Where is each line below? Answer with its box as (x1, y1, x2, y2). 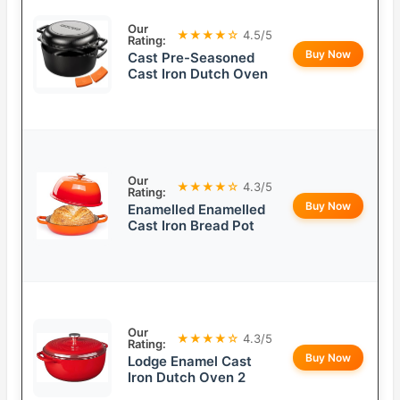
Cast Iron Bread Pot (128, 217, 254, 235)
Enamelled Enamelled (128, 201, 265, 219)
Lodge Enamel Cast (128, 353, 252, 371)
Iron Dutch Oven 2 (128, 369, 246, 387)
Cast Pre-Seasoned (128, 49, 254, 67)
